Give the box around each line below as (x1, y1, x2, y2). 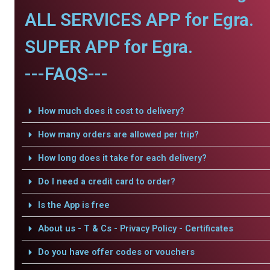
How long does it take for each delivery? (37, 152, 207, 163)
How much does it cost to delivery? (37, 105, 184, 116)
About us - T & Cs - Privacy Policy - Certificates (37, 223, 233, 234)
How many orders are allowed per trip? (37, 129, 199, 140)
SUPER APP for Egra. (24, 36, 193, 57)
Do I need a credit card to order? (37, 176, 175, 187)
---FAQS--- (24, 63, 108, 84)
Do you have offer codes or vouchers (37, 246, 195, 257)
